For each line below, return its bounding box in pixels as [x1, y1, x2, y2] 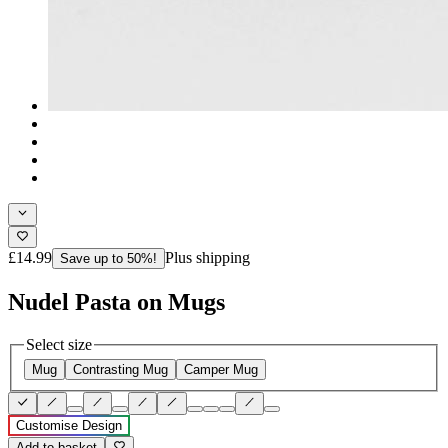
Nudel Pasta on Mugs [8, 288, 225, 315]
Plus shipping [165, 248, 250, 266]
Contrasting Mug [73, 362, 168, 378]
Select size [26, 335, 92, 353]
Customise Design [16, 417, 122, 433]
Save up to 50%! [60, 250, 157, 266]
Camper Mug [184, 362, 258, 378]
